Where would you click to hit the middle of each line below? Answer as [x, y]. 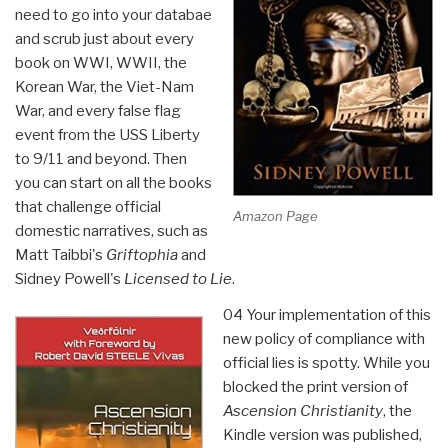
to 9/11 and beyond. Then [101, 158]
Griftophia [142, 254]
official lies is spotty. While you [326, 362]
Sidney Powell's [69, 278]
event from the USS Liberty [107, 134]
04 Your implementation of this [326, 314]
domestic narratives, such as [111, 230]
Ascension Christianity [302, 410]
